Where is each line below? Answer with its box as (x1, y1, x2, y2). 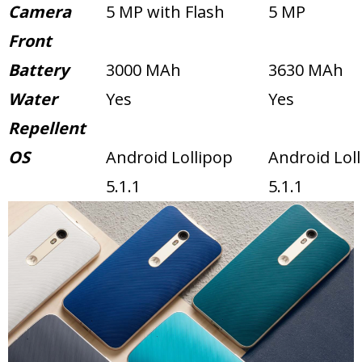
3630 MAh (268, 59, 343, 82)
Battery (8, 59, 69, 82)
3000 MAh (106, 59, 181, 82)
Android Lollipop (106, 146, 233, 169)
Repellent (8, 117, 86, 140)
